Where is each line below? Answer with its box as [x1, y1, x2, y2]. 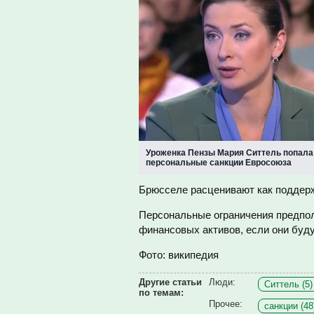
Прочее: [209, 299, 243, 309]
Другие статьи [139, 277, 202, 287]
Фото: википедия [139, 249, 219, 261]
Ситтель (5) [264, 279, 313, 289]
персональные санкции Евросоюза [146, 158, 292, 168]
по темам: [139, 287, 184, 298]
